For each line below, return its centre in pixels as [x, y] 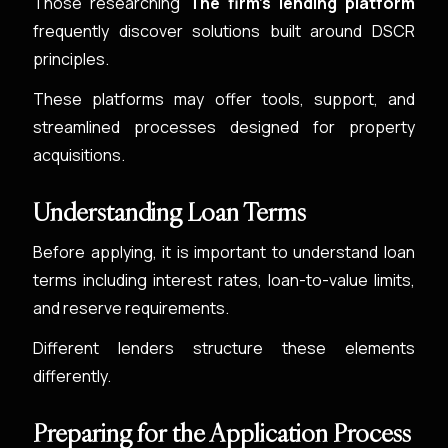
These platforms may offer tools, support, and [224, 99]
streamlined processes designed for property [224, 127]
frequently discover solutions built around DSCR [224, 31]
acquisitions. [79, 155]
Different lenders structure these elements [224, 348]
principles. [71, 59]
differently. [72, 376]
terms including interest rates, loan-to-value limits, [224, 280]
